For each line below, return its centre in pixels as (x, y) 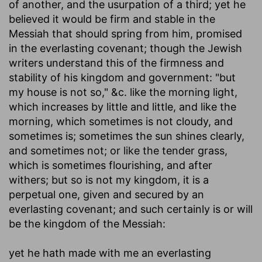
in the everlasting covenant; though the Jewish (125, 48)
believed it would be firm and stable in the (112, 19)
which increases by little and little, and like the (123, 106)
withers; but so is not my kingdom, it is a (109, 180)
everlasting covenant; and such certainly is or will (131, 209)
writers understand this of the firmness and (116, 63)
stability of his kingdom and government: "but (122, 77)
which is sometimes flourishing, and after (111, 165)
